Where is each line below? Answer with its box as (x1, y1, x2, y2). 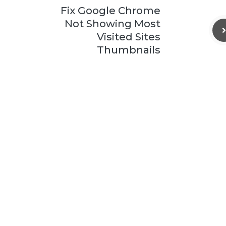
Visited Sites (97, 31, 160, 43)
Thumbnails (97, 44, 160, 56)
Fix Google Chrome (61, 5, 160, 17)
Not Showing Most (65, 18, 160, 30)
